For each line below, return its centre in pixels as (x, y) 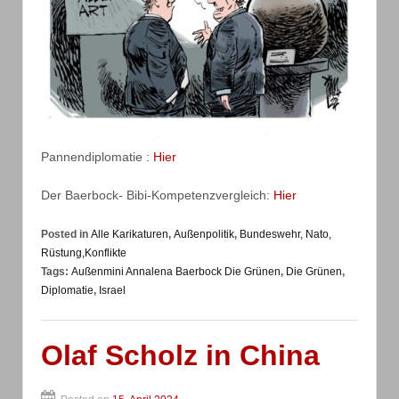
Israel (112, 290)
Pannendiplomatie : (97, 156)
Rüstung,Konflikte (84, 252)
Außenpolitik (204, 234)
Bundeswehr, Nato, (285, 234)
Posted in (66, 234)
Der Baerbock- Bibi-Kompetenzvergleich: (157, 195)
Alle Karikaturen (130, 234)
